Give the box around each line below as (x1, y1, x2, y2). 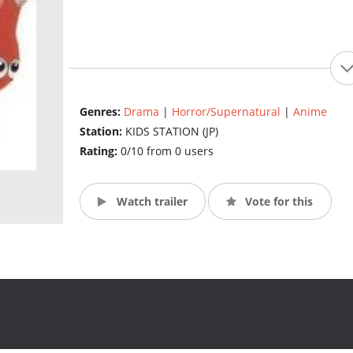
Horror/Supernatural (171, 104, 281, 120)
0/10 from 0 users (120, 143, 214, 159)
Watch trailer (113, 193, 188, 209)
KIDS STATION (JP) (124, 124, 218, 139)
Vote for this (242, 193, 314, 209)
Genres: (79, 104, 124, 120)
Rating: (79, 143, 121, 159)
